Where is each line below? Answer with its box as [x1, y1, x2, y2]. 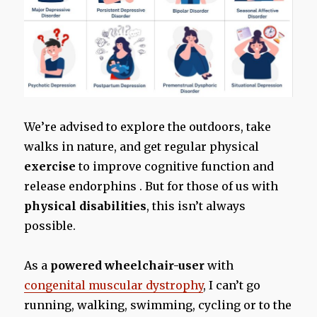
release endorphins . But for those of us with [24, 179, 279, 194]
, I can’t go [203, 278, 261, 293]
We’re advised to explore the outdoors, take [24, 120, 272, 134]
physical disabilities [24, 199, 147, 214]
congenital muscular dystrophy [24, 278, 204, 293]
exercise [24, 159, 76, 174]
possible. [24, 219, 76, 234]
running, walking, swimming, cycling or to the [24, 298, 292, 313]
